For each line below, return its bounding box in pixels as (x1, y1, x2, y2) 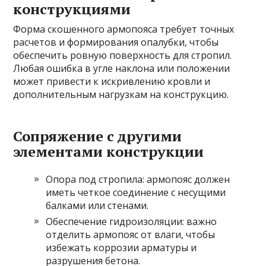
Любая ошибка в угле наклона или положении (13, 61, 230, 75)
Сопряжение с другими (13, 126, 182, 145)
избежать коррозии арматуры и (46, 240, 197, 254)
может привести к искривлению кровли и (13, 74, 211, 88)
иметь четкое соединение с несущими (46, 185, 226, 199)
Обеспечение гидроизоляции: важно (46, 214, 217, 228)
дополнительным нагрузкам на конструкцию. (13, 87, 229, 101)
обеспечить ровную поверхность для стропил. (13, 48, 232, 62)
